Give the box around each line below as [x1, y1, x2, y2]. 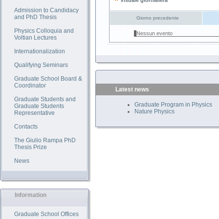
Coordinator [14, 82, 46, 89]
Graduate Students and [14, 96, 76, 103]
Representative [14, 109, 55, 116]
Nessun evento [136, 30, 173, 36]
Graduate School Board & [14, 75, 82, 82]
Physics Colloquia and [14, 27, 74, 34]
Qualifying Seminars [14, 62, 68, 68]
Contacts [14, 123, 38, 130]
